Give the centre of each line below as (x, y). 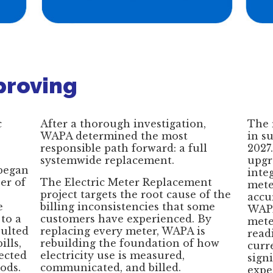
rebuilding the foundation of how (130, 243)
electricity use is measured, (112, 255)
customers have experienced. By (126, 218)
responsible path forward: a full (124, 148)
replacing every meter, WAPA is (123, 231)
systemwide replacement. (107, 160)
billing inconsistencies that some (128, 206)
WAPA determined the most (114, 136)
